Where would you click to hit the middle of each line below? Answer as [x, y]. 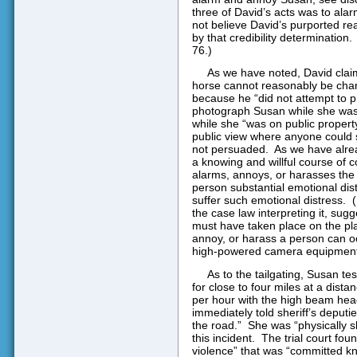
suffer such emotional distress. [269, 200]
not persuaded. [230, 149]
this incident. [223, 337]
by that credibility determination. [272, 38]
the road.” [216, 325]
